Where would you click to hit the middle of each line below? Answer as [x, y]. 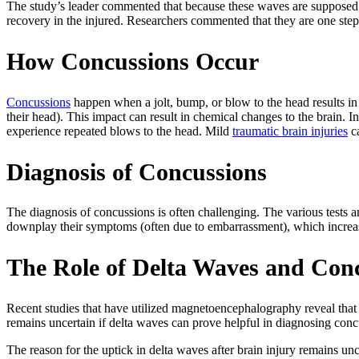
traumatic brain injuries [290, 131]
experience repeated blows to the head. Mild [119, 131]
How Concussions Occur [133, 61]
